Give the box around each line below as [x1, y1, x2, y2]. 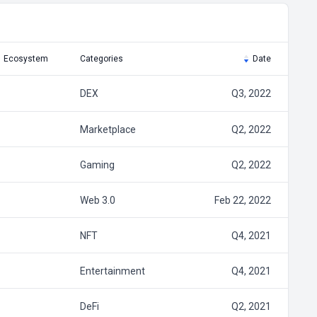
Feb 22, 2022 [214, 194, 271, 206]
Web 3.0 [79, 194, 115, 206]
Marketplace [79, 123, 136, 135]
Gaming [79, 158, 115, 171]
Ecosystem [3, 54, 48, 64]
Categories [79, 54, 123, 64]
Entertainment [79, 265, 145, 277]
